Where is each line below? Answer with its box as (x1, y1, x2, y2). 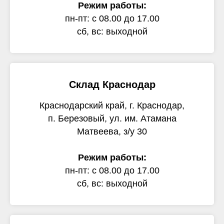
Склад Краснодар (68, 79, 155, 90)
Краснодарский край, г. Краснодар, (39, 100, 184, 110)
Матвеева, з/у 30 (77, 126, 147, 136)
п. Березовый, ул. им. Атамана (47, 113, 176, 123)
